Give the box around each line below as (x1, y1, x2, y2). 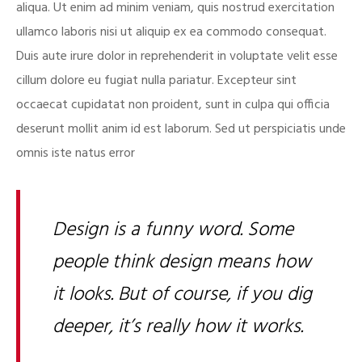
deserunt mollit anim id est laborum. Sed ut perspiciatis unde (16, 118, 346, 140)
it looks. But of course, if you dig (53, 279, 312, 310)
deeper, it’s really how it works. (53, 311, 303, 343)
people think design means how (53, 246, 311, 278)
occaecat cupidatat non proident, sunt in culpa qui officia (16, 94, 330, 116)
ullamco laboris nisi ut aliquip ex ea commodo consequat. (16, 21, 326, 43)
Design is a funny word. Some (53, 214, 293, 246)
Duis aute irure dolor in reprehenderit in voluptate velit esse (16, 45, 338, 67)
